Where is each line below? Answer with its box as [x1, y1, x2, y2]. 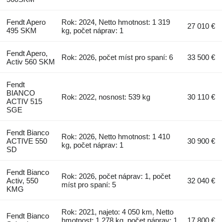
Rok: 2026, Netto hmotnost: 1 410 [61, 132, 170, 141]
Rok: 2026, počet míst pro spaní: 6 [61, 53, 173, 61]
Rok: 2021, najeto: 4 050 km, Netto [61, 207, 174, 216]
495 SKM [6, 26, 37, 35]
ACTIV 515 [6, 97, 42, 106]
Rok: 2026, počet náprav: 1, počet [61, 171, 171, 180]
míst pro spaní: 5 [61, 180, 116, 189]
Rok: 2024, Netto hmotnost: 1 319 [61, 17, 170, 26]
